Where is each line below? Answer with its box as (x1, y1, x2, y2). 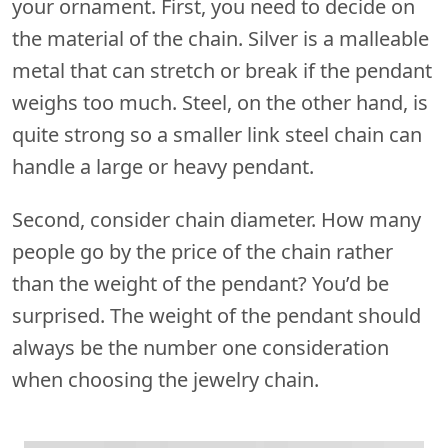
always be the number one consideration (12, 333, 389, 361)
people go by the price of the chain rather (12, 237, 393, 265)
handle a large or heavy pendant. (12, 152, 314, 180)
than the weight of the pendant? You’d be (12, 269, 389, 297)
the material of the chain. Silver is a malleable (12, 24, 429, 52)
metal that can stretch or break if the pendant (12, 56, 432, 84)
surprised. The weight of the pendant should (12, 301, 421, 329)
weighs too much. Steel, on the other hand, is (12, 88, 428, 116)
